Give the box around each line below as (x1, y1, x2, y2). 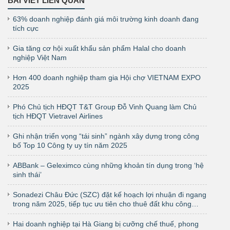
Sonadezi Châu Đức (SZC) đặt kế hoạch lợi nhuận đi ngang (13, 190, 206, 199)
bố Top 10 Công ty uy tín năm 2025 (13, 141, 127, 149)
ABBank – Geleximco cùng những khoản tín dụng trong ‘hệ (13, 161, 204, 169)
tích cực (13, 24, 39, 32)
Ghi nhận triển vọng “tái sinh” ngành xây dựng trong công (13, 131, 199, 140)
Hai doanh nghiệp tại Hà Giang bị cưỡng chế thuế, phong (13, 219, 199, 228)
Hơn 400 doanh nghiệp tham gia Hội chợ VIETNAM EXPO (13, 73, 201, 82)
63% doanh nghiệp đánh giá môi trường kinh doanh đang (13, 14, 199, 23)
